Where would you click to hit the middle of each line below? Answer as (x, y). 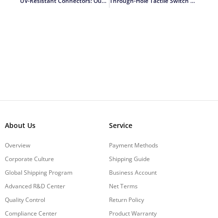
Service (121, 125)
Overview (18, 145)
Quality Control (25, 200)
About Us (20, 125)
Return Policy (127, 200)
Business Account (133, 172)
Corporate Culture (29, 159)
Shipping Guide (129, 159)
